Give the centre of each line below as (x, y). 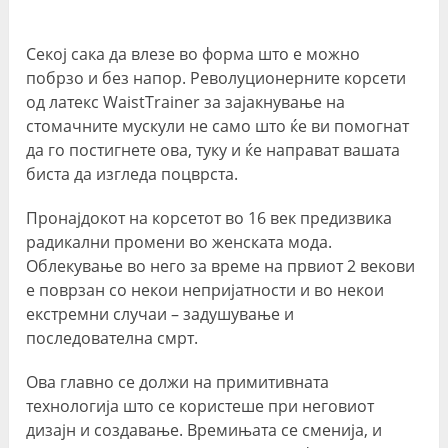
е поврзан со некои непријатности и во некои (205, 290)
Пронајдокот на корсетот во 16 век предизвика (209, 218)
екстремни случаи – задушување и (160, 314)
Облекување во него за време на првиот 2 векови (221, 266)
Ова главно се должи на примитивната (178, 382)
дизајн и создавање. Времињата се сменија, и (204, 430)
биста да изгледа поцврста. (132, 174)
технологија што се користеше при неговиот (200, 406)
